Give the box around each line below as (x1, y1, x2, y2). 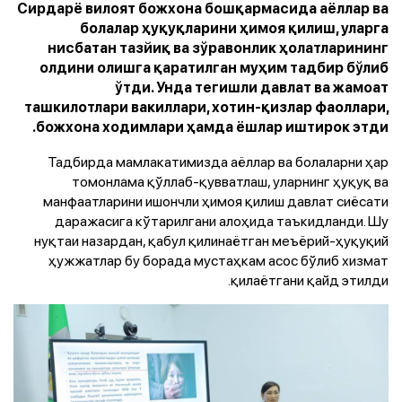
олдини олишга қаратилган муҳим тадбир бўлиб (39, 58, 389, 76)
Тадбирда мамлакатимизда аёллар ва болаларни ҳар (48, 151, 389, 171)
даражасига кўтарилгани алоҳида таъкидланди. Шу (55, 210, 389, 231)
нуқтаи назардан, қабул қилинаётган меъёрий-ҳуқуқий (34, 230, 389, 250)
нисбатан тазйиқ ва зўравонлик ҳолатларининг (48, 39, 389, 57)
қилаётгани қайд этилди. (231, 269, 389, 290)
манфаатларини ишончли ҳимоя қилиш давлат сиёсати (43, 190, 389, 211)
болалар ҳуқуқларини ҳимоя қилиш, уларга (80, 19, 389, 37)
